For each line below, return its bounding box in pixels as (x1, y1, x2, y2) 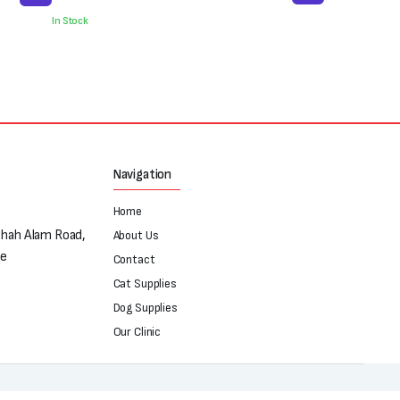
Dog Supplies (112, 300, 178, 316)
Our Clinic (112, 324, 162, 340)
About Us (112, 228, 159, 244)
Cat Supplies (112, 276, 177, 292)
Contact (112, 252, 155, 268)
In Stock (52, 14, 88, 29)
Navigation (112, 166, 172, 184)
